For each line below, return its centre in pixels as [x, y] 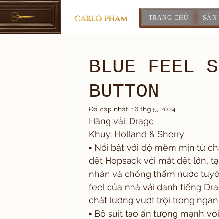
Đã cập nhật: [110, 109]
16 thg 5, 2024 [153, 109]
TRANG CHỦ [169, 18]
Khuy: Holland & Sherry [137, 134]
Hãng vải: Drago [121, 121]
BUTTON [124, 92]
